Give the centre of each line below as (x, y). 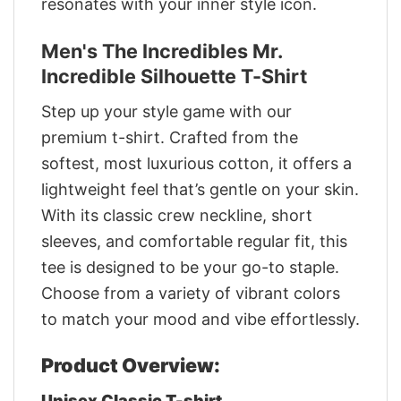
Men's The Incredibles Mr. (162, 51)
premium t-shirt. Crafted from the (170, 137)
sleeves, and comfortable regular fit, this (194, 241)
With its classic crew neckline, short (177, 215)
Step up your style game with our (166, 111)
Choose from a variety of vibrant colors (191, 293)
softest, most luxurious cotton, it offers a (196, 163)
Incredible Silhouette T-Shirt (174, 76)
